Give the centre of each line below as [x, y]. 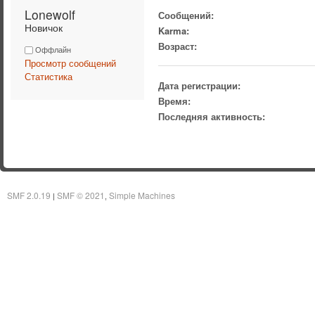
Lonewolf [52, 14]
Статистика [49, 76]
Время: [175, 101]
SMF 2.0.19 [29, 195]
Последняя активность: [212, 116]
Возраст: [178, 46]
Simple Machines [142, 195]
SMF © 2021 [81, 195]
